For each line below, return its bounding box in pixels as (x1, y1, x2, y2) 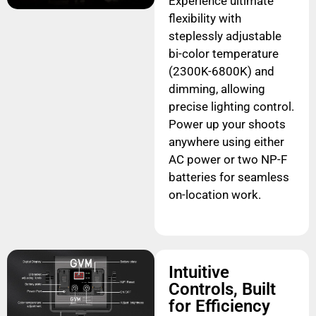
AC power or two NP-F (168, 152, 287, 166)
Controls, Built (168, 279, 276, 299)
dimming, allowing (168, 81, 265, 96)
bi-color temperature (168, 46, 279, 61)
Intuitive (168, 262, 229, 282)
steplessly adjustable (168, 28, 281, 43)
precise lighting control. (168, 99, 294, 114)
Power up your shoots (168, 116, 286, 131)
